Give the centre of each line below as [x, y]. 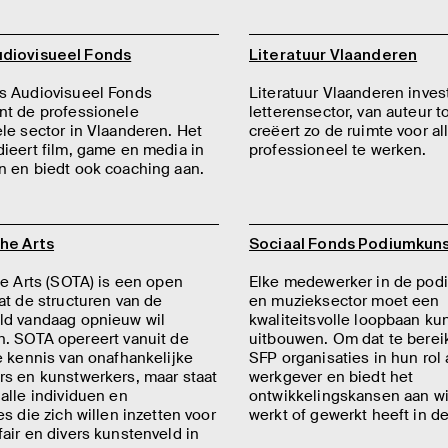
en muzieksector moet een [344, 301]
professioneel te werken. [338, 149]
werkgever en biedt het [331, 377]
